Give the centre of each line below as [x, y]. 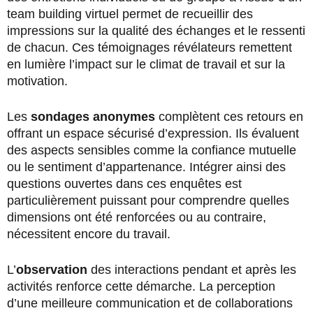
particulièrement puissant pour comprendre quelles [148, 200]
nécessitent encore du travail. [89, 234]
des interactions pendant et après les [192, 269]
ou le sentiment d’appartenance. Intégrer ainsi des [146, 167]
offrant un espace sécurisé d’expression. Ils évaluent [153, 133]
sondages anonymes [93, 116]
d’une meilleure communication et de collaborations [150, 303]
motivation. [37, 81]
